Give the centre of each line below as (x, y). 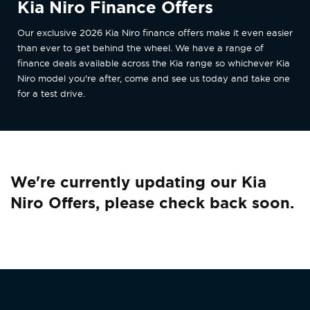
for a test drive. (51, 94)
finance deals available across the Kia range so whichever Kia (154, 63)
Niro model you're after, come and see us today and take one (154, 79)
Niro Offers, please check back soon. (152, 203)
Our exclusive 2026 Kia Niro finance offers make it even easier (155, 33)
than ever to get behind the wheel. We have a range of (140, 48)
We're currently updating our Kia (138, 182)
